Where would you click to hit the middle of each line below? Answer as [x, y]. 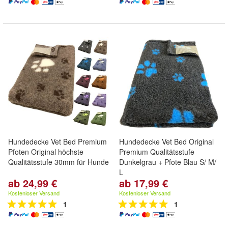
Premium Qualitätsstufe [157, 152]
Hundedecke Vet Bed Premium [58, 141]
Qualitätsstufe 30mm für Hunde [59, 162]
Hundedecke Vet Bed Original [166, 141]
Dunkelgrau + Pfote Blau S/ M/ [168, 162]
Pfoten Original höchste [46, 152]
